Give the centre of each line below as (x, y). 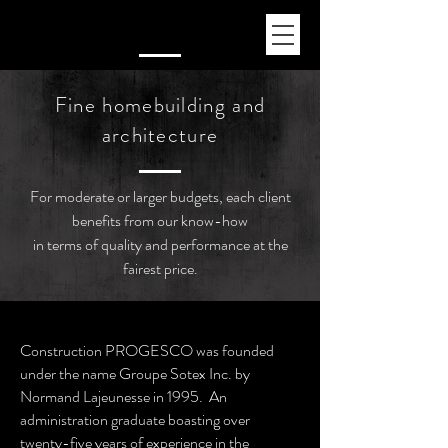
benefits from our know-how (160, 220)
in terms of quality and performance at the (160, 244)
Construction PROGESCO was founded (147, 350)
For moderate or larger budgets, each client (160, 196)
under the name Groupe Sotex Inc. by (135, 373)
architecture (160, 135)
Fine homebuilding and (160, 105)
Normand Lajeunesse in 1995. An (123, 396)
